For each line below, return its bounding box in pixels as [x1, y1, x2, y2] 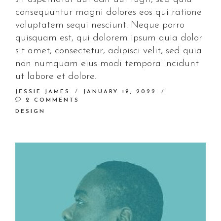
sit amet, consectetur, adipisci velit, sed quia [15, 45, 202, 56]
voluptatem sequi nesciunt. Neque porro [15, 20, 185, 30]
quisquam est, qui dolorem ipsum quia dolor [15, 33, 203, 43]
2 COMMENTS [22, 97, 80, 103]
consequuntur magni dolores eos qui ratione [15, 7, 202, 17]
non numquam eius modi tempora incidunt [15, 58, 199, 69]
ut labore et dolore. [15, 71, 97, 81]
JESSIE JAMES [15, 89, 71, 95]
